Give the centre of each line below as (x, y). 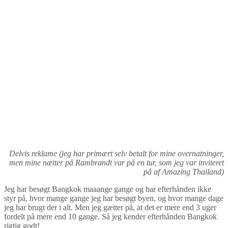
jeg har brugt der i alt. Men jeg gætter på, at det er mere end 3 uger (110, 207)
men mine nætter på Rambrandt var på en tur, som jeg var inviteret (117, 162)
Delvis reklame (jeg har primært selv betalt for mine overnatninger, (117, 153)
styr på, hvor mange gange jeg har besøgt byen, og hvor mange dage (114, 198)
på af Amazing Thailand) (184, 172)
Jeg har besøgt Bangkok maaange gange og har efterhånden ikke (108, 189)
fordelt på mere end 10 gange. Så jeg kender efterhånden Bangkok (110, 216)
